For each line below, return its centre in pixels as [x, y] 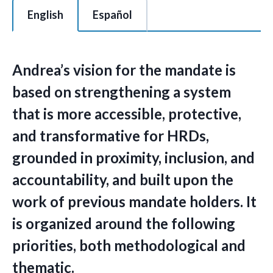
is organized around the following [124, 223]
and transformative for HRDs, [111, 136]
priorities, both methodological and [129, 245]
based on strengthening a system [122, 92]
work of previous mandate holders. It [134, 201]
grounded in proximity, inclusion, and [133, 158]
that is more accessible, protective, [127, 114]
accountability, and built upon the [123, 179]
